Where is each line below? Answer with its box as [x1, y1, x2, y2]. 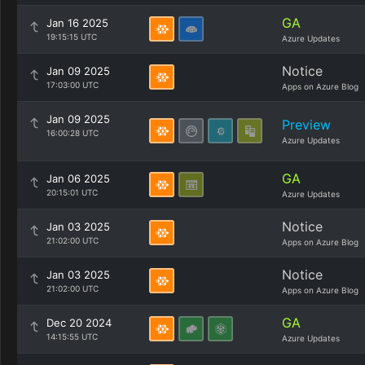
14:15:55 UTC [46, 332, 98, 341]
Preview [282, 117, 331, 133]
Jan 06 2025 [46, 172, 110, 185]
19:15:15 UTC [46, 32, 97, 42]
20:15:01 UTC [46, 187, 98, 197]
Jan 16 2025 [46, 16, 108, 29]
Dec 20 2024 [46, 316, 112, 329]
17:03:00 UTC [46, 80, 99, 90]
